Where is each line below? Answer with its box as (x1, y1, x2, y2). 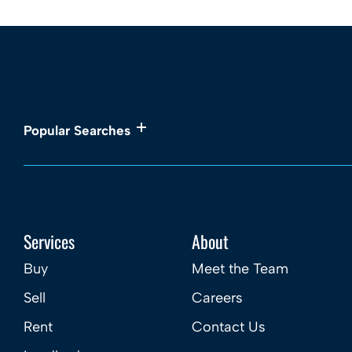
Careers (192, 289, 243, 306)
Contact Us (192, 318, 266, 335)
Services (24, 229, 75, 254)
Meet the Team (192, 260, 288, 277)
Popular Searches (24, 123, 130, 138)
